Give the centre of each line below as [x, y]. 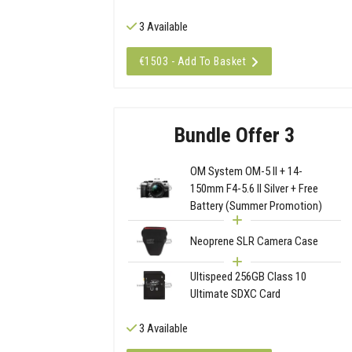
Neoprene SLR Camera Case [254, 241]
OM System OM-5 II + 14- [246, 171]
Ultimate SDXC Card [235, 294]
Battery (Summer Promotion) [256, 205]
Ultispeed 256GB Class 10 [248, 277]
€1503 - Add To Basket [192, 62]
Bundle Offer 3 [235, 135]
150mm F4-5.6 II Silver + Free [254, 188]
